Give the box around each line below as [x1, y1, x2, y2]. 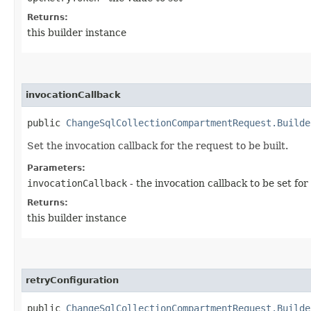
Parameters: [27, 162, 85, 173]
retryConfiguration [26, 274, 119, 285]
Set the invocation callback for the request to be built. [27, 140, 288, 151]
